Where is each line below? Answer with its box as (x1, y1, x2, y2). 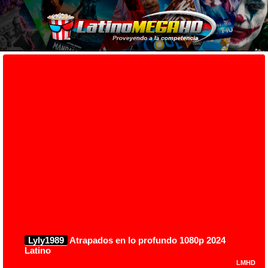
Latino (25, 245, 51, 255)
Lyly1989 (28, 234, 64, 245)
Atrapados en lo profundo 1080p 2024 (68, 234, 226, 245)
